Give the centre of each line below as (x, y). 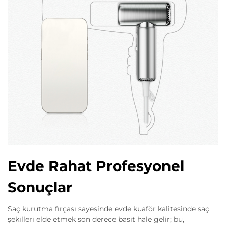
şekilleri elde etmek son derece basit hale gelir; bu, (96, 220)
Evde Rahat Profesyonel (96, 166)
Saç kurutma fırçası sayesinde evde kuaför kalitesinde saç (108, 209)
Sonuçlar (40, 187)
